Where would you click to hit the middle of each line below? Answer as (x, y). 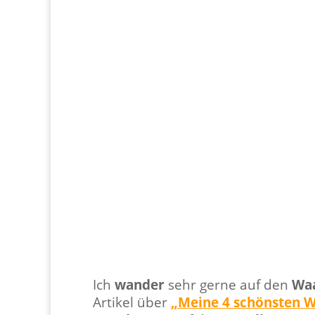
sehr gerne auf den (228, 284)
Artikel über (132, 302)
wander (140, 284)
